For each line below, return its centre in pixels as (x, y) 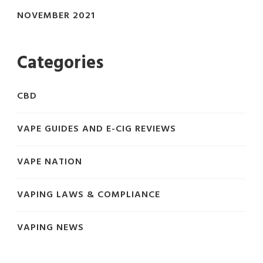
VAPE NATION (50, 162)
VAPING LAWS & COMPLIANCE (89, 195)
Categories (60, 64)
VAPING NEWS (50, 228)
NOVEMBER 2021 (56, 16)
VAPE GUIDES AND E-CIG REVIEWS (97, 129)
